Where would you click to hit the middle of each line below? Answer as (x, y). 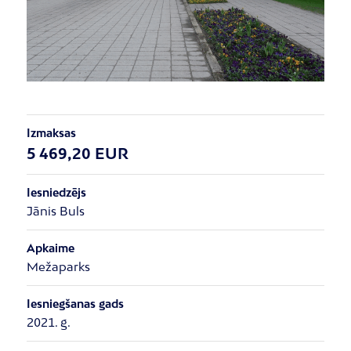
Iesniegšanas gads (75, 304)
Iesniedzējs (56, 193)
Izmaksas (51, 133)
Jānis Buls (55, 211)
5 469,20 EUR (77, 154)
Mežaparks (58, 267)
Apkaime (50, 248)
